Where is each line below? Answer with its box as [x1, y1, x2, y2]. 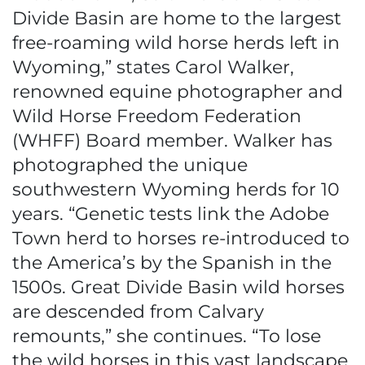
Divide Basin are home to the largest [12, 7, 341, 29]
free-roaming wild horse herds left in [12, 32, 340, 54]
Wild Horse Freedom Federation [12, 105, 301, 127]
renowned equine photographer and [12, 81, 343, 103]
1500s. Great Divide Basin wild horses [12, 276, 345, 298]
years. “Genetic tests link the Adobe [12, 203, 329, 225]
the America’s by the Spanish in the [12, 252, 332, 274]
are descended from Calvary [12, 301, 264, 323]
